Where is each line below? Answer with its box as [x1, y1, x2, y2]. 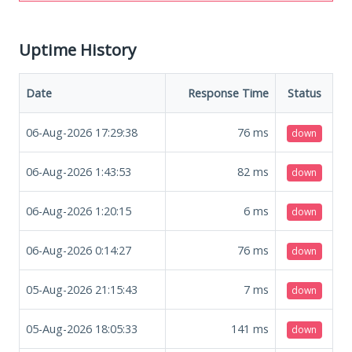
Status [287, 85, 321, 101]
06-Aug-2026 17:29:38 [26, 124, 137, 140]
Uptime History [19, 38, 136, 60]
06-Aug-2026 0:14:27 [26, 242, 131, 258]
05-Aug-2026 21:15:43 [26, 281, 137, 297]
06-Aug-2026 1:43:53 [26, 163, 131, 179]
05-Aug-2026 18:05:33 [26, 321, 137, 336]
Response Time [188, 85, 269, 101]
